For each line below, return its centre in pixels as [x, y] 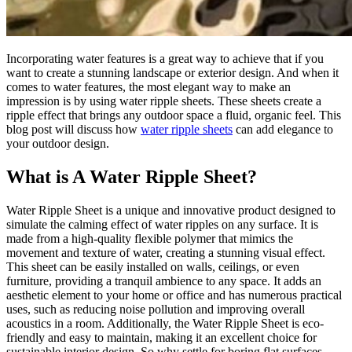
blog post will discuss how [73, 129]
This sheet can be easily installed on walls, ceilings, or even [153, 266]
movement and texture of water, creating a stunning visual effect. [166, 252]
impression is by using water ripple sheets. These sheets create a [164, 101]
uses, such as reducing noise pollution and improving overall [156, 309]
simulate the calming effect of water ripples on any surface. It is [162, 224]
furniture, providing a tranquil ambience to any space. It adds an [164, 280]
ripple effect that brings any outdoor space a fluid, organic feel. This [174, 115]
